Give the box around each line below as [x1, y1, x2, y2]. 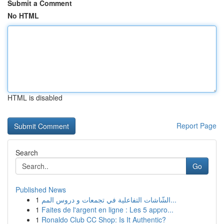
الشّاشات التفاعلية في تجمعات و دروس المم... [170, 194, 176, 204]
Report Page [176, 120, 216, 130]
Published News [15, 184, 66, 194]
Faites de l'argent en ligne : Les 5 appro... [41, 204, 173, 214]
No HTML [7, 10, 39, 20]
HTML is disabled [7, 92, 62, 102]
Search [15, 147, 38, 157]
